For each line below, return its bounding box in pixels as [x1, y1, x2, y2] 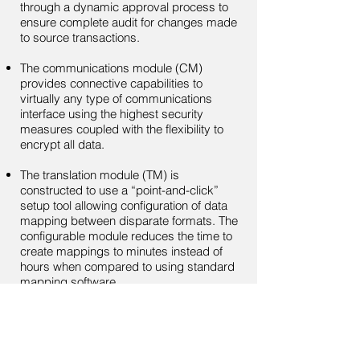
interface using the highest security [20, 106, 203, 121]
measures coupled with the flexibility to [20, 121, 223, 137]
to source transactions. [20, 30, 140, 45]
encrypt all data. [20, 137, 104, 152]
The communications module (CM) [20, 60, 202, 76]
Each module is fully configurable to [20, 305, 207, 320]
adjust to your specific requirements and [20, 320, 232, 335]
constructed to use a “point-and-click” [20, 182, 219, 198]
